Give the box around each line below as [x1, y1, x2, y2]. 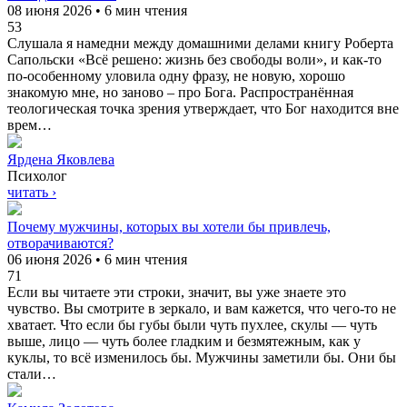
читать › [7, 184, 56, 200]
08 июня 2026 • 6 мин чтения [7, 2, 187, 18]
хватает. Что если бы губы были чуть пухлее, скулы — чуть [7, 316, 377, 333]
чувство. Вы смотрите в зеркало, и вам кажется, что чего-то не [7, 300, 396, 316]
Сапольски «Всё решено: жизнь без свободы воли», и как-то [7, 51, 382, 67]
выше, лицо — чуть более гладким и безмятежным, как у [7, 333, 361, 349]
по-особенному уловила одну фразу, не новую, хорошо [7, 67, 345, 84]
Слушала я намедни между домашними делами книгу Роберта [7, 35, 393, 51]
